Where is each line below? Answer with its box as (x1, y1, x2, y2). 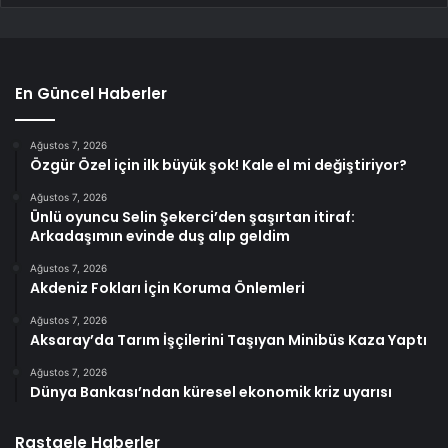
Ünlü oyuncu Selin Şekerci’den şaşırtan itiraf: (30, 206, 355, 227)
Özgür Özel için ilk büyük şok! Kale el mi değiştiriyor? (30, 154, 407, 175)
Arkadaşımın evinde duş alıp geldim (30, 225, 290, 246)
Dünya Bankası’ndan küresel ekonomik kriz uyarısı (30, 381, 392, 402)
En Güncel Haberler (15, 82, 167, 104)
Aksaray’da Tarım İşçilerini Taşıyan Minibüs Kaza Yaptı (30, 329, 427, 350)
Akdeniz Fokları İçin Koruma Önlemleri (30, 277, 305, 298)
